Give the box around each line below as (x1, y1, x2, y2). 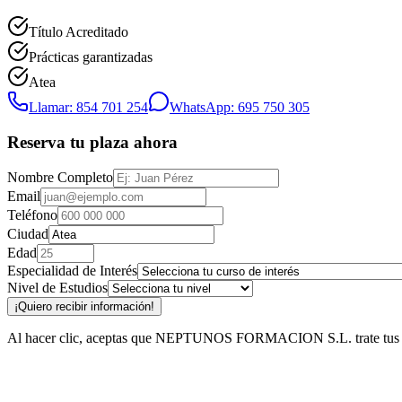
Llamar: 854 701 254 (29, 99, 148, 115)
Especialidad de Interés (7, 263, 137, 279)
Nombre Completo (7, 170, 113, 186)
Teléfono (7, 207, 57, 223)
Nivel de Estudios (7, 280, 108, 296)
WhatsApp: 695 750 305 (170, 99, 310, 115)
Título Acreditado (29, 23, 128, 39)
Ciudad (7, 226, 48, 242)
